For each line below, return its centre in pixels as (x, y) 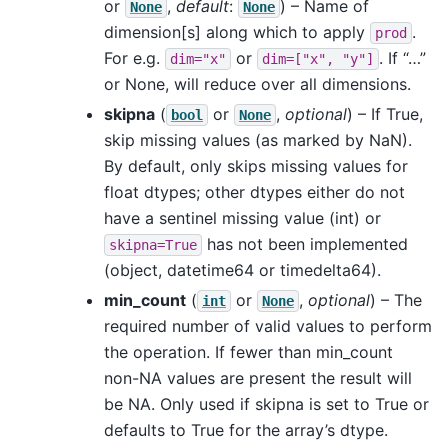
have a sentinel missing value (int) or (242, 217)
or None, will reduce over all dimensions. (257, 83)
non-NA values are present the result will (258, 377)
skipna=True (153, 244)
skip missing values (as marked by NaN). (258, 139)
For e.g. (134, 57)
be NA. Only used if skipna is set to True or (266, 403)
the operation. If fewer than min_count (248, 351)
